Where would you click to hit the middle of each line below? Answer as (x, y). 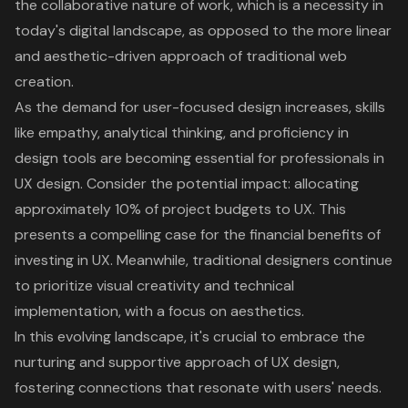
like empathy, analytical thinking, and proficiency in (182, 133)
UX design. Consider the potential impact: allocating (187, 184)
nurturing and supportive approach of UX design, (177, 362)
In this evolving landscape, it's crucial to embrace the (190, 337)
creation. (44, 82)
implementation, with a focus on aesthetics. (159, 311)
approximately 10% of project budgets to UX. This (180, 209)
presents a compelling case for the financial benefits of (198, 235)
